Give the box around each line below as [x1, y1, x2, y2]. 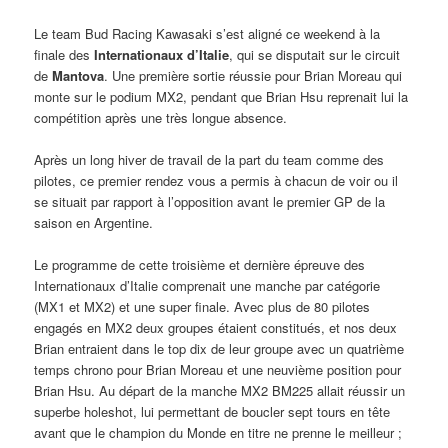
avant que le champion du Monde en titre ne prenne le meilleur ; [34, 423, 403, 443]
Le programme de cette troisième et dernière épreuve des [34, 255, 366, 275]
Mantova [52, 65, 105, 85]
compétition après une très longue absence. [34, 107, 288, 127]
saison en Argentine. [34, 213, 154, 233]
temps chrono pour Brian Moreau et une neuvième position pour [34, 360, 402, 380]
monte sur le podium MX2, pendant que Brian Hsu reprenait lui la [34, 86, 409, 106]
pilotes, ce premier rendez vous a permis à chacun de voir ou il [34, 171, 399, 191]
